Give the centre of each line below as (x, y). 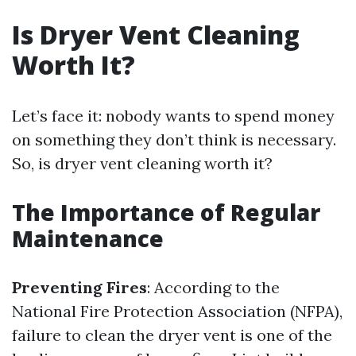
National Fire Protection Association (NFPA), (177, 311)
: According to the (213, 287)
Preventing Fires (79, 287)
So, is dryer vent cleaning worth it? (142, 163)
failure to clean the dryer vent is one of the (172, 335)
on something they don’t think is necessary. (174, 139)
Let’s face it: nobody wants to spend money (173, 116)
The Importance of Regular (166, 212)
